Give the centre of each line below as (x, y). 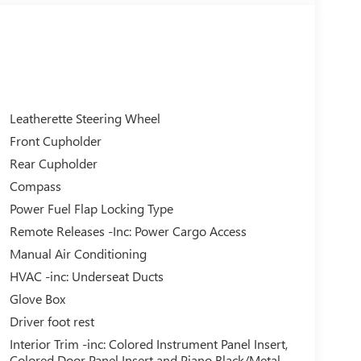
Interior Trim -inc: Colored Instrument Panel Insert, (148, 344)
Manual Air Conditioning (78, 254)
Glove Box (37, 299)
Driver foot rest (52, 322)
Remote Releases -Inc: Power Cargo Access (128, 231)
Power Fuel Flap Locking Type (91, 209)
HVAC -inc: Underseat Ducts (86, 276)
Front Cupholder (55, 141)
